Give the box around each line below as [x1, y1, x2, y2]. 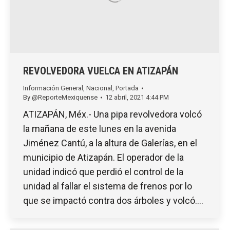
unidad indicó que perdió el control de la [23, 166, 183, 178]
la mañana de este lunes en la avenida [23, 123, 176, 135]
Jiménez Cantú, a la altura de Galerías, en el [23, 138, 197, 149]
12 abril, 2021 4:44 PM [105, 93, 169, 102]
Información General [23, 84, 83, 92]
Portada [116, 84, 139, 92]
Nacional [86, 84, 112, 92]
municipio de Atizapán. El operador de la [23, 152, 184, 163]
